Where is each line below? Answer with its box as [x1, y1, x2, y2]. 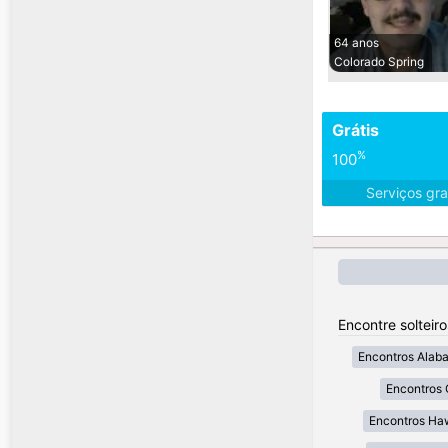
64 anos [334, 35, 379, 51]
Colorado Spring [334, 54, 424, 70]
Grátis [332, 120, 379, 141]
